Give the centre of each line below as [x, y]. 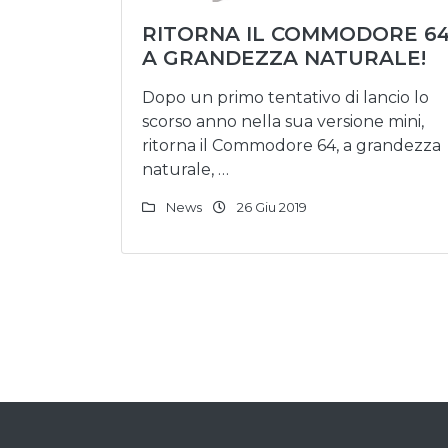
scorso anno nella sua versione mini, [283, 121]
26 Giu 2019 [270, 207]
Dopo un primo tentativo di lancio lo [285, 97]
